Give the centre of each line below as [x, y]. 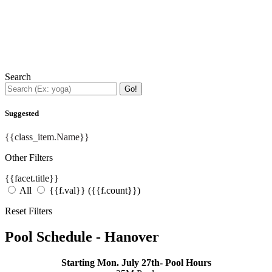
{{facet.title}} [32, 178]
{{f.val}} [69, 191]
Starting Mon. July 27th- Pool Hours [136, 263]
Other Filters [29, 158]
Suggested [22, 114]
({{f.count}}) [114, 191]
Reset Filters [29, 211]
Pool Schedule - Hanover [82, 237]
